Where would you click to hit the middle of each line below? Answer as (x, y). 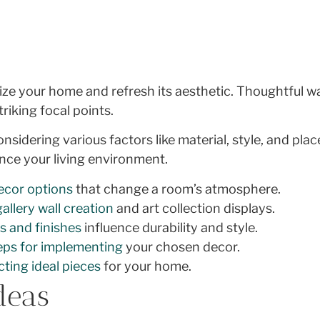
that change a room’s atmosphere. (177, 189)
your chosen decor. (182, 246)
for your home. (146, 266)
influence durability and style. (170, 227)
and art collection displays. (195, 208)
